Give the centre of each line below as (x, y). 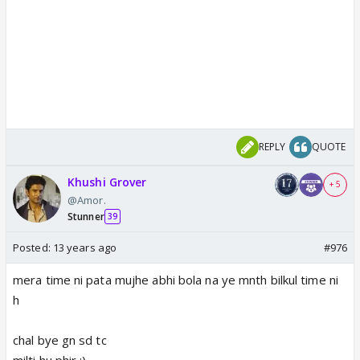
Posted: (33, 247)
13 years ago (85, 247)
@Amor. (87, 200)
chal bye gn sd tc (60, 340)
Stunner (86, 216)
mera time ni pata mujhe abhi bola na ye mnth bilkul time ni (176, 279)
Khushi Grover (107, 182)
